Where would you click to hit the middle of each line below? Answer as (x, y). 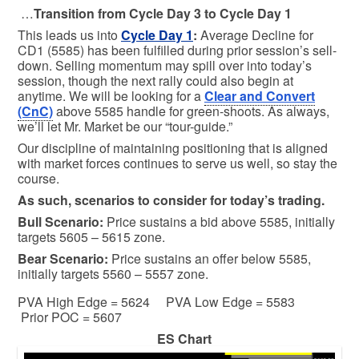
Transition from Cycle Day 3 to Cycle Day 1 (164, 13)
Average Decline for (257, 34)
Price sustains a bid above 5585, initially (221, 221)
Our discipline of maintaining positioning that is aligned (173, 147)
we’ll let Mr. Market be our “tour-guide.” (127, 126)
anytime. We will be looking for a (111, 95)
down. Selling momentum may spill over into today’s (165, 65)
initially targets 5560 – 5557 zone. (113, 273)
